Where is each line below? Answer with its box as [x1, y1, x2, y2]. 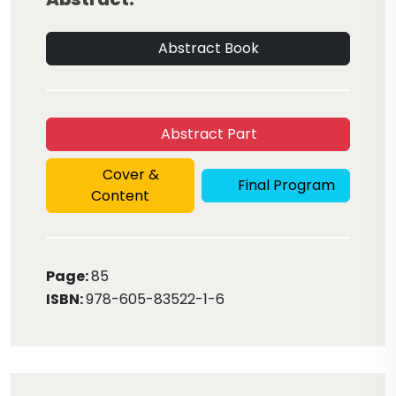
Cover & [99, 164, 159, 185]
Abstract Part [156, 124, 257, 144]
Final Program [234, 175, 335, 195]
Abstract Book [155, 38, 259, 58]
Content [91, 186, 149, 206]
